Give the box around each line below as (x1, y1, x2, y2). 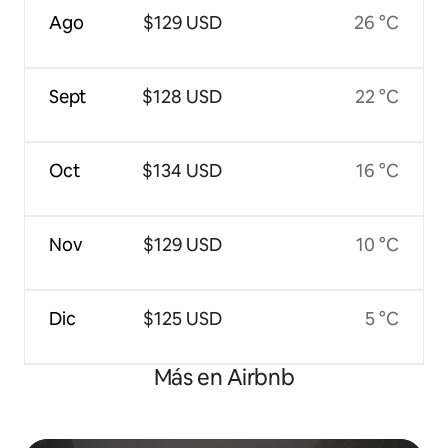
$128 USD (142, 85, 223, 109)
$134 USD (142, 159, 223, 183)
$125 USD (142, 307, 222, 331)
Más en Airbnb (153, 363, 295, 393)
